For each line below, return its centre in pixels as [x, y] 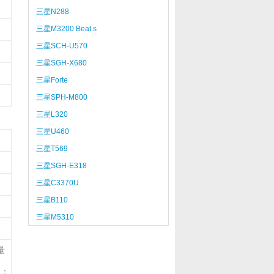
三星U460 [52, 131]
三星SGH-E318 [61, 166]
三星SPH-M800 [61, 97]
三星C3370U [57, 183]
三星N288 [52, 12]
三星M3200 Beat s [66, 29]
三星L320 [52, 114]
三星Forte [52, 80]
